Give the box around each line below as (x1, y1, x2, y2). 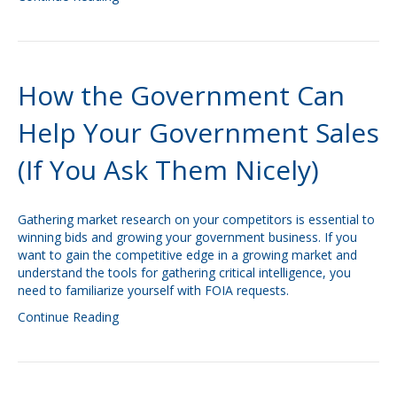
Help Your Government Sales (18, 114, 379, 151)
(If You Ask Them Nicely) (18, 152, 319, 188)
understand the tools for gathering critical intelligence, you (18, 264, 351, 281)
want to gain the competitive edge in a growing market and (18, 246, 357, 263)
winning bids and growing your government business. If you (18, 229, 357, 245)
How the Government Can (18, 77, 345, 113)
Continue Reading (18, 308, 119, 325)
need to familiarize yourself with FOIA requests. (18, 282, 289, 299)
